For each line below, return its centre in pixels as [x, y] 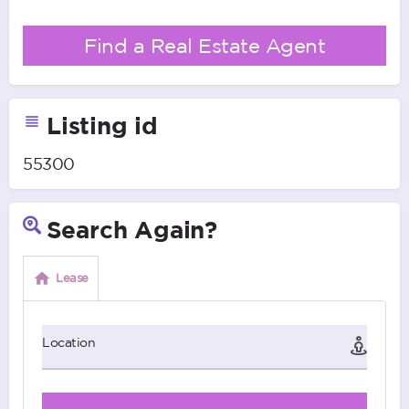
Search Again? [131, 230]
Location [68, 343]
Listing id [102, 126]
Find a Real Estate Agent [204, 46]
